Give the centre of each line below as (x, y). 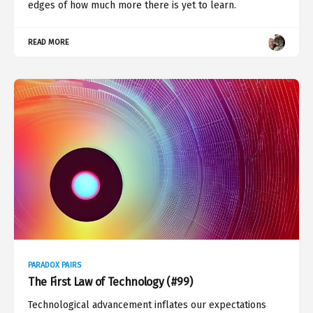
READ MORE (49, 43)
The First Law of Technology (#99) (110, 282)
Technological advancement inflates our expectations (147, 305)
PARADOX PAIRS (54, 265)
